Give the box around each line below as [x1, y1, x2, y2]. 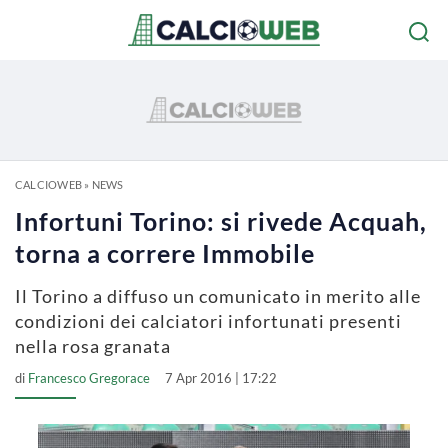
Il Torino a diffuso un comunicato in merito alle [15, 285, 421, 307]
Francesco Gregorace [28, 370, 150, 386]
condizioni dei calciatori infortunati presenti [15, 310, 402, 332]
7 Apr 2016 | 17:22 [165, 370, 277, 386]
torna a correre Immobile [15, 238, 315, 268]
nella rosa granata [15, 335, 171, 357]
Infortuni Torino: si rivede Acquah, [15, 206, 427, 236]
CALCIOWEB [15, 178, 82, 191]
